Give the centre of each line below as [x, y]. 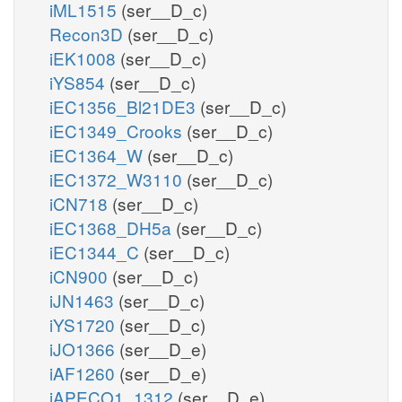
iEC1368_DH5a [113, 227]
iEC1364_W [98, 154]
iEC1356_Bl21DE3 [125, 106]
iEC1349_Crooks [118, 130]
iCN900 [81, 275]
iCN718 [81, 203]
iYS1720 [84, 324]
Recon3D [88, 33]
